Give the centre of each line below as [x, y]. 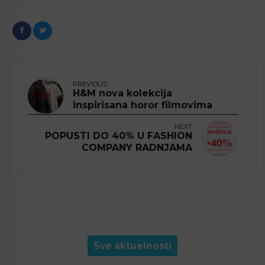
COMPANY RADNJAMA [137, 148]
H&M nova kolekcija [122, 93]
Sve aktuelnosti [132, 246]
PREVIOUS [90, 84]
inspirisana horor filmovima [143, 105]
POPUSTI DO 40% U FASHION [119, 136]
